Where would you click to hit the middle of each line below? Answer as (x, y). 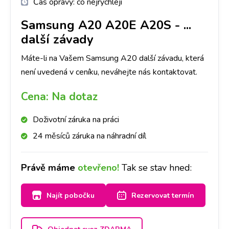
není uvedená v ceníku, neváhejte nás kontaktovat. (109, 72)
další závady (57, 39)
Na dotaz (75, 97)
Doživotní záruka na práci (76, 120)
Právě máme (49, 168)
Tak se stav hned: (157, 168)
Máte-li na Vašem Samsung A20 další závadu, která (112, 58)
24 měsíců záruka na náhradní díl (89, 136)
